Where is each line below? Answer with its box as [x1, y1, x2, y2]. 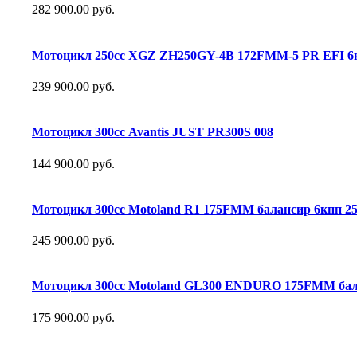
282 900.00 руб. [32, 2, 115, 17]
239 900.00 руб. [32, 80, 115, 93]
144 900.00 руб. [32, 156, 115, 171]
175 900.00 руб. [32, 310, 115, 324]
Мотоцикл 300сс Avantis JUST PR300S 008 [32, 125, 273, 139]
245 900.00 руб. [32, 233, 115, 248]
